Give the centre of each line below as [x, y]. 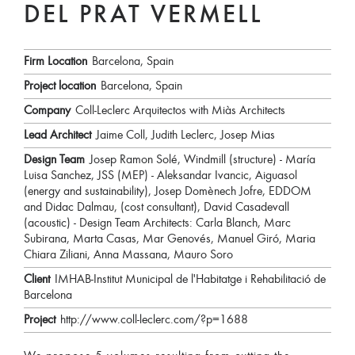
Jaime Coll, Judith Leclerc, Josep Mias [185, 135]
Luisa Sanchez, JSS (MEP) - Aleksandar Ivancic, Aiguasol [160, 176]
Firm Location [55, 61]
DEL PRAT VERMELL [143, 16]
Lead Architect [57, 135]
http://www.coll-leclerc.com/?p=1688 [154, 320]
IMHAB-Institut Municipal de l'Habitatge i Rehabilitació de [190, 279]
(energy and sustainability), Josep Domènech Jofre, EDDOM [168, 191]
